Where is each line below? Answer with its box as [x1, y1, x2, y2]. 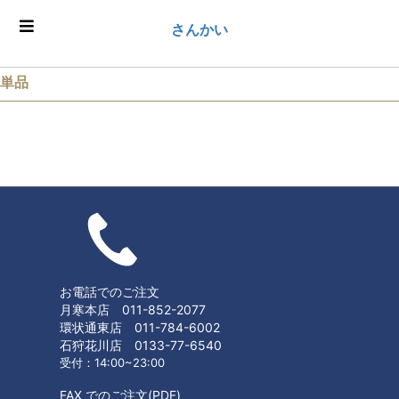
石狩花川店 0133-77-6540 [60, 338, 223, 354]
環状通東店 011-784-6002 [60, 320, 221, 336]
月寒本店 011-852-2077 [60, 302, 207, 318]
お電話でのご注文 [60, 284, 160, 300]
